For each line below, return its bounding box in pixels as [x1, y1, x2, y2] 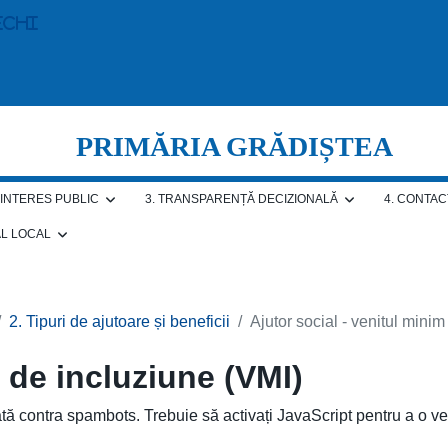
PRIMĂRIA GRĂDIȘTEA [75, 131, 393, 162]
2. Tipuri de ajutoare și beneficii [9, 313, 230, 330]
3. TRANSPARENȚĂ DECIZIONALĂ [145, 192, 339, 206]
